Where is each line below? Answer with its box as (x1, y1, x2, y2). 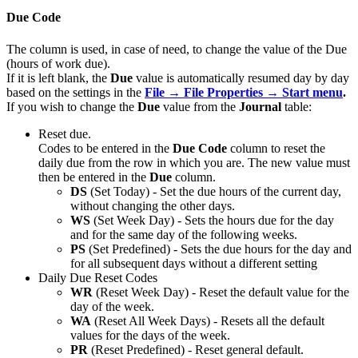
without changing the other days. (70, 198, 235, 213)
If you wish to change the (6, 99, 137, 113)
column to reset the (227, 141, 325, 155)
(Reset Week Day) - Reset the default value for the (93, 284, 349, 299)
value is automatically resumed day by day (133, 70, 349, 85)
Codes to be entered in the (38, 141, 173, 155)
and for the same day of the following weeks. (70, 227, 297, 241)
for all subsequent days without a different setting (70, 256, 317, 270)
